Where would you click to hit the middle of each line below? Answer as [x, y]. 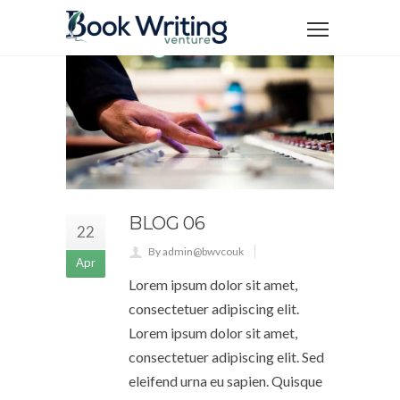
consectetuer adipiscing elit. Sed [226, 357]
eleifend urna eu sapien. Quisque [225, 381]
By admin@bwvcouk [196, 251]
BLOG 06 [167, 223]
